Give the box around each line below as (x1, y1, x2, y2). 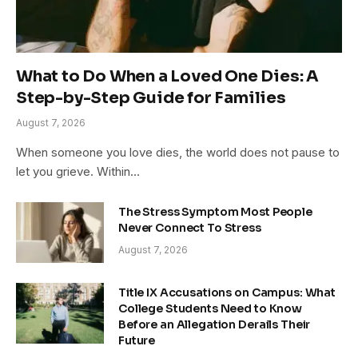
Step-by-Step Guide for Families (16, 87, 286, 108)
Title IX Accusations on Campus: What (118, 284, 336, 300)
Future (118, 332, 156, 348)
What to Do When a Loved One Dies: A (16, 66, 319, 86)
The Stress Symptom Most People (118, 204, 312, 219)
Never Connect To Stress (118, 220, 261, 235)
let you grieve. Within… (16, 163, 140, 179)
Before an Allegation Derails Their (118, 316, 311, 332)
